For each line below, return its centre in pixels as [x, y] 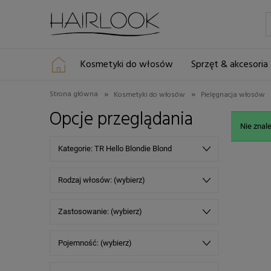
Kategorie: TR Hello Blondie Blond [115, 148]
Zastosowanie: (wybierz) [100, 211]
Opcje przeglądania [121, 119]
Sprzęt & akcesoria [229, 65]
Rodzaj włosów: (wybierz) [102, 180]
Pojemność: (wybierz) [95, 243]
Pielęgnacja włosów [233, 95]
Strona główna [74, 94]
